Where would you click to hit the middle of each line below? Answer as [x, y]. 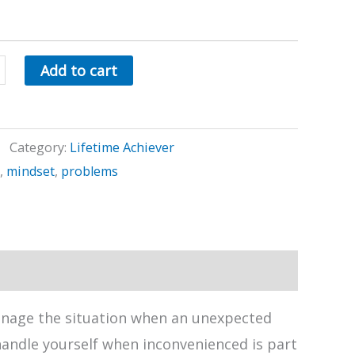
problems [90, 172]
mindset [31, 172]
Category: [40, 148]
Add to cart [79, 71]
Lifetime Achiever [122, 148]
